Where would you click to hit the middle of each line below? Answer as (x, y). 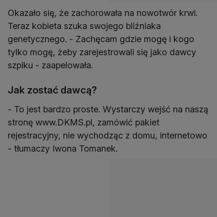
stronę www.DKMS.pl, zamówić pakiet (84, 123)
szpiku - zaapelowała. (52, 65)
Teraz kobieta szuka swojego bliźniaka (84, 26)
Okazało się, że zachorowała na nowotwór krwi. (103, 13)
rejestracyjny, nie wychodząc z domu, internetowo (108, 136)
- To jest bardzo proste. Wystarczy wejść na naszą (108, 109)
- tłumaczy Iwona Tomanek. (63, 149)
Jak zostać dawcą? (52, 90)
